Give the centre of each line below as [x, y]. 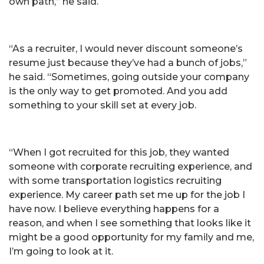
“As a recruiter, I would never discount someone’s [126, 48]
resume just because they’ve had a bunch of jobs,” [128, 62]
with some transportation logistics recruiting [115, 180]
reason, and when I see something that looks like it [130, 223]
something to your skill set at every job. [103, 105]
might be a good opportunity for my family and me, [131, 237]
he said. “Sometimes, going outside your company [129, 77]
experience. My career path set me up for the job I [127, 194]
